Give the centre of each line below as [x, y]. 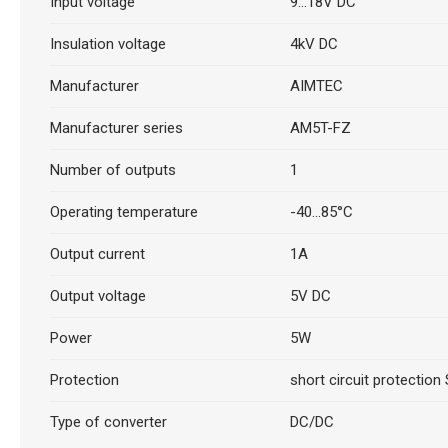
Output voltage [97, 296]
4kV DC [313, 44]
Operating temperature [123, 212]
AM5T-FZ [320, 128]
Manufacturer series [116, 128]
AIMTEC [316, 86]
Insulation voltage [107, 44]
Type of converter [108, 422]
